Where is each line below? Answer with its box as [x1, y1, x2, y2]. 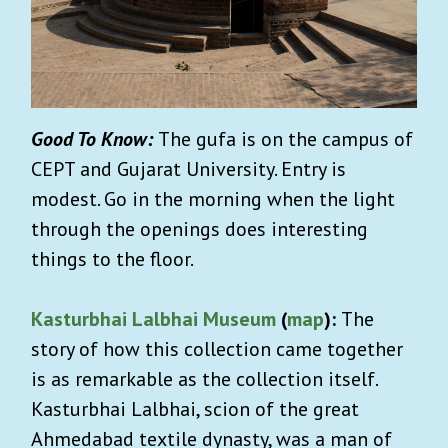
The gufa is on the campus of [158, 125, 413, 152]
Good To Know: [31, 125, 153, 152]
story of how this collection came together [31, 335, 403, 362]
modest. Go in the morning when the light [31, 185, 395, 212]
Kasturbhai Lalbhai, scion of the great [31, 395, 359, 422]
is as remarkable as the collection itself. [31, 365, 377, 392]
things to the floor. [31, 245, 194, 272]
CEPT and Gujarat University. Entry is [31, 155, 346, 182]
